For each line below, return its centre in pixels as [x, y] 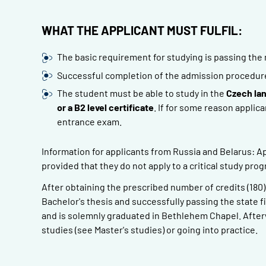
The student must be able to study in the [141, 93]
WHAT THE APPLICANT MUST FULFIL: [142, 30]
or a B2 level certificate [105, 107]
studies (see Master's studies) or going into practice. [150, 229]
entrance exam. [89, 121]
